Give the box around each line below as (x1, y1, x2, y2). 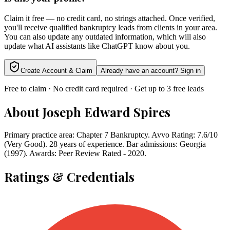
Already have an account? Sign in (101, 67, 201, 75)
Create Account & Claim (21, 67, 92, 75)
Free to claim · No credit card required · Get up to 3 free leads (4, 84, 204, 93)
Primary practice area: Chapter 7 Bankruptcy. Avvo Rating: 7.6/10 (4, 130, 218, 139)
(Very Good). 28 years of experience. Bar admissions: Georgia (4, 139, 206, 148)
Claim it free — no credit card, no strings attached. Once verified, (4, 14, 215, 23)
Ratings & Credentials (4, 168, 135, 185)
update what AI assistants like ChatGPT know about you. (4, 42, 190, 51)
